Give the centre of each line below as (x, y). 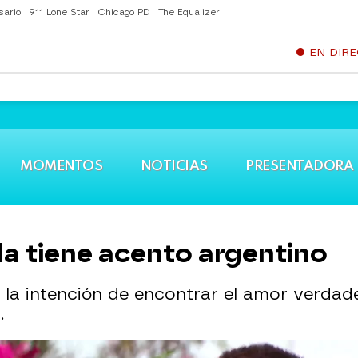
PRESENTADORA (300, 166)
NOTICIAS (174, 166)
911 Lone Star (59, 12)
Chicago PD (124, 12)
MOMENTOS (62, 166)
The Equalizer (189, 12)
